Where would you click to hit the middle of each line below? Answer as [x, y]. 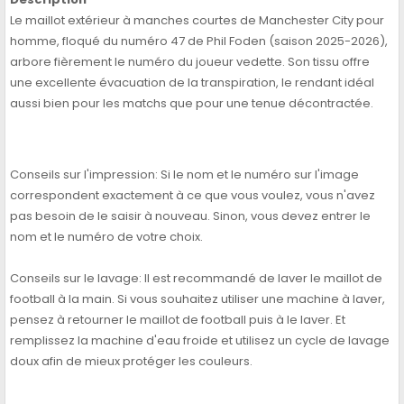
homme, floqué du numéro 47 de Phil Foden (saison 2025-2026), [199, 41]
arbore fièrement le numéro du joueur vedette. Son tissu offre [190, 62]
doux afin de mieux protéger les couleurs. [131, 362]
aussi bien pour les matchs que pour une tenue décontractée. [192, 104]
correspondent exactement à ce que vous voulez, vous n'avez [193, 196]
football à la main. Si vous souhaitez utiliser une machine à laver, [197, 299]
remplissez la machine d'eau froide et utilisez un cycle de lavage [200, 341]
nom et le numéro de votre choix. [106, 237]
